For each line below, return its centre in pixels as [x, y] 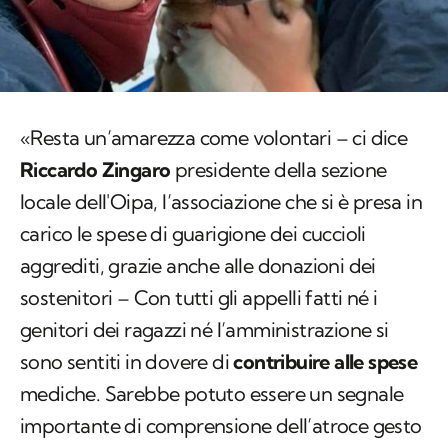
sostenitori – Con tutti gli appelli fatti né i [199, 218]
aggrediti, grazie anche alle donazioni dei [198, 186]
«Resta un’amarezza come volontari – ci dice [214, 58]
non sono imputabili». [115, 410]
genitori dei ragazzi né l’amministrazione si [204, 250]
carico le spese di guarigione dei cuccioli [193, 154]
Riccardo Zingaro [95, 90]
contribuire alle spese [325, 282]
